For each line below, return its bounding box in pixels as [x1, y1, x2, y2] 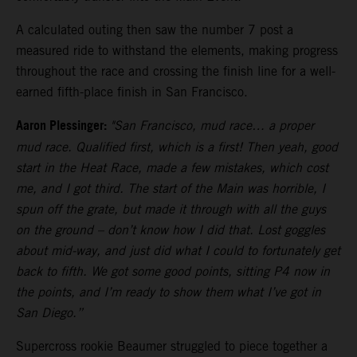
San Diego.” [16, 305, 83, 321]
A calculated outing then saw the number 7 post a [16, 22, 293, 38]
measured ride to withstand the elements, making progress [16, 43, 338, 59]
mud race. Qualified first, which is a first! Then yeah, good [16, 139, 338, 155]
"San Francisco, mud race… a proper [110, 118, 314, 134]
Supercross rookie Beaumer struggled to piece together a [16, 339, 328, 355]
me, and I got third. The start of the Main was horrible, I [16, 181, 325, 197]
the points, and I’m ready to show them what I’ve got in [16, 284, 321, 300]
